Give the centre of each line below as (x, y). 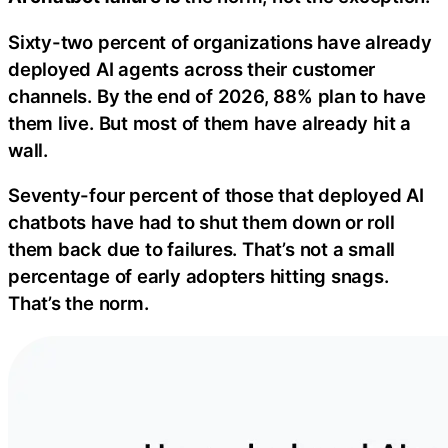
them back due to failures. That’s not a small (202, 249)
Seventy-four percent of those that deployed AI (216, 195)
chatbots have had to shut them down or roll (201, 222)
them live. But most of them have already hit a (209, 122)
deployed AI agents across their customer (192, 68)
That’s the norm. (78, 303)
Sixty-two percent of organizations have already (220, 41)
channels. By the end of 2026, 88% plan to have (217, 95)
